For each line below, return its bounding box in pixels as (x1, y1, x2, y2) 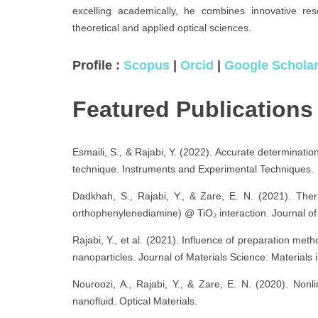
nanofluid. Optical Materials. (72, 295, 197, 307)
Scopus (124, 57, 170, 72)
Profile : (72, 57, 124, 72)
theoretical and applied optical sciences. (72, 21, 251, 33)
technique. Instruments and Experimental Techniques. (72, 163, 314, 175)
